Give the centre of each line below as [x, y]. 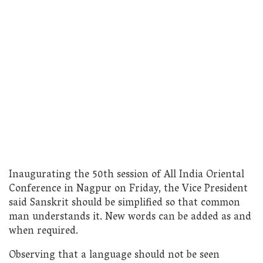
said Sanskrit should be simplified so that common [124, 203]
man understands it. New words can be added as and [130, 217]
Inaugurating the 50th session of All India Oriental [127, 175]
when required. [43, 231]
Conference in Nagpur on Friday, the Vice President [128, 189]
